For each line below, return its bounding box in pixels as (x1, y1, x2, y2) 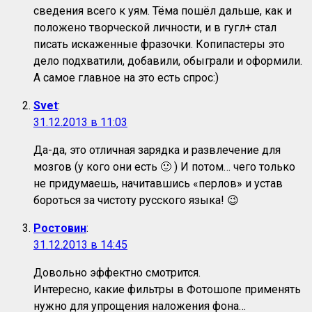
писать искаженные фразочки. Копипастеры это (33, 38, 285, 52)
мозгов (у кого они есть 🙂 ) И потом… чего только (33, 160, 295, 174)
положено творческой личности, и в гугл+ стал (33, 21, 276, 35)
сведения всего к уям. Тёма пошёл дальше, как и (33, 4, 292, 18)
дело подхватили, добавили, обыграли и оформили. (33, 54, 302, 68)
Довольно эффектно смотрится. (33, 266, 201, 280)
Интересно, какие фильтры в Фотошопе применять (33, 283, 301, 297)
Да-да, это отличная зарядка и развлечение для (33, 143, 281, 157)
